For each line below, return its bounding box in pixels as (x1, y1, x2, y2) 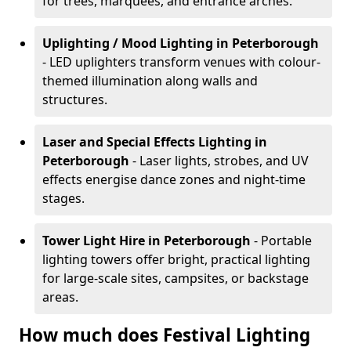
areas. (42, 288, 78, 306)
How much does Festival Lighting (19, 323, 310, 347)
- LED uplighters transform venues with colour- (42, 53, 320, 71)
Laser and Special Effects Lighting (42, 133, 251, 150)
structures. (42, 91, 107, 108)
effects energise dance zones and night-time (42, 171, 306, 188)
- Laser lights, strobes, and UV (132, 152, 309, 169)
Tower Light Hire (42, 232, 145, 249)
